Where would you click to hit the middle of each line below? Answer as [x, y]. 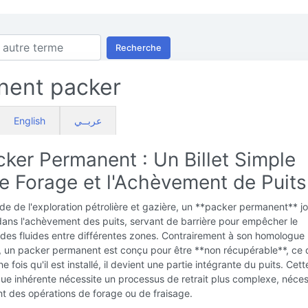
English [30, 121]
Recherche [139, 47]
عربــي [88, 121]
